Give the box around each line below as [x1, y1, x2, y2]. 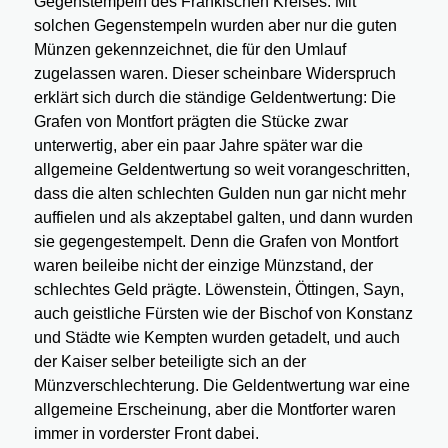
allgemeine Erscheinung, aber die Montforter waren [33, 401, 396, 419]
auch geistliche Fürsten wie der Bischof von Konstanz [33, 305, 413, 323]
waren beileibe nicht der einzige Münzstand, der [33, 257, 373, 275]
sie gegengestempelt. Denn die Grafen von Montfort [33, 233, 398, 251]
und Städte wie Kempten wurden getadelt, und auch [33, 329, 400, 347]
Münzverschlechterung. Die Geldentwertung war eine [33, 377, 410, 395]
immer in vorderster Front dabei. [33, 425, 259, 443]
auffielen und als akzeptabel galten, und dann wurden [33, 209, 413, 227]
